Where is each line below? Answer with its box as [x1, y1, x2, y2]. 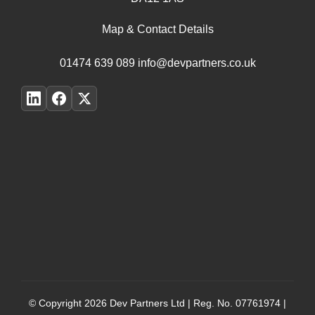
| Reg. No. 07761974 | [185, 297, 286, 309]
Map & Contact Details [101, 23, 214, 36]
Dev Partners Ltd [110, 297, 185, 309]
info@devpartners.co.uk [137, 57, 256, 70]
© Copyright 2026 [29, 297, 110, 309]
